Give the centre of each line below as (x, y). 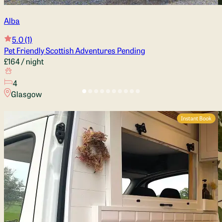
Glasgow (26, 93)
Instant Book (196, 118)
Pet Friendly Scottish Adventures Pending (75, 50)
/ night (32, 61)
